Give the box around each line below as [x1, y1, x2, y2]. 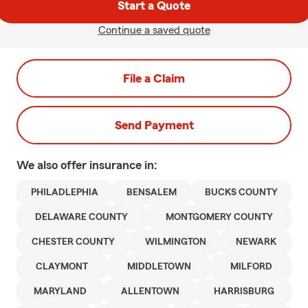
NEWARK [236, 237, 277, 247]
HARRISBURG [214, 287, 274, 296]
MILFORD [230, 262, 272, 272]
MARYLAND [34, 287, 87, 296]
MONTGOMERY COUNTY [165, 212, 273, 222]
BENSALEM [126, 188, 177, 197]
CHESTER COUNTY [31, 237, 115, 247]
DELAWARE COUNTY [35, 212, 129, 222]
